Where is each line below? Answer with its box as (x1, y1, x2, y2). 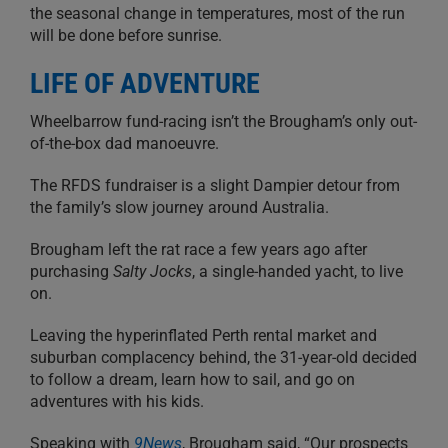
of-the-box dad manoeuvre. (30, 134, 219, 154)
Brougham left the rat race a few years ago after (30, 240, 367, 260)
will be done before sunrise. (30, 26, 222, 46)
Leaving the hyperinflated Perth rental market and (30, 326, 377, 346)
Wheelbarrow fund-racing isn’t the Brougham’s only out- (30, 112, 417, 132)
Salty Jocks (113, 262, 192, 282)
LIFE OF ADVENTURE (30, 67, 260, 101)
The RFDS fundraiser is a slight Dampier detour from (30, 176, 400, 196)
